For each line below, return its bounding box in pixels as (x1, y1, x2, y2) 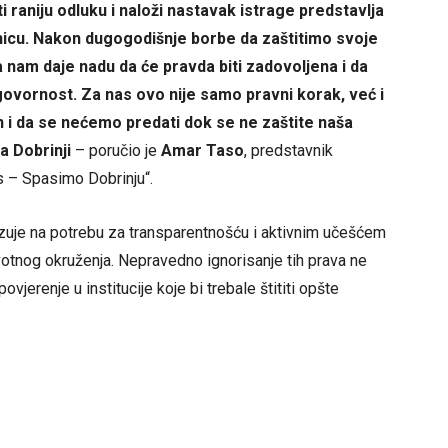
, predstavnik (244, 141, 333, 161)
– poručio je (75, 141, 161, 161)
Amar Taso (161, 141, 244, 161)
